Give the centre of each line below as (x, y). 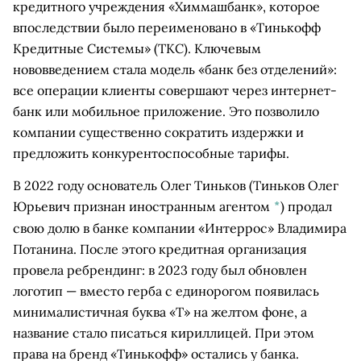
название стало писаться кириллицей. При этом (164, 333)
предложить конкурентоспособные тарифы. (151, 153)
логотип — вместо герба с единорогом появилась (166, 291)
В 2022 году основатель (87, 185)
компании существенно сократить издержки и (158, 132)
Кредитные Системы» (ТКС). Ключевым (137, 48)
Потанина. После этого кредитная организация (160, 249)
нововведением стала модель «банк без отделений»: (175, 69)
